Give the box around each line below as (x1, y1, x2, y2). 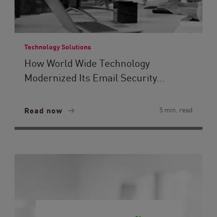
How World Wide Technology (24, 55, 150, 70)
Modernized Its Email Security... (24, 70, 165, 84)
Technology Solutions (24, 42, 91, 51)
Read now (24, 104, 65, 116)
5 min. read (159, 105, 193, 114)
